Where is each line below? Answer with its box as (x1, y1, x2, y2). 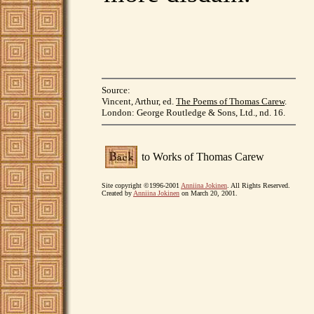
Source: (102, 85, 130, 95)
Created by (102, 189, 133, 197)
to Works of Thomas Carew (142, 151, 264, 163)
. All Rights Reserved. (227, 182, 290, 189)
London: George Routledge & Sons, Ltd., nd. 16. (102, 107, 285, 118)
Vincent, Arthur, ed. (102, 96, 176, 107)
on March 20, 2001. (179, 189, 238, 197)
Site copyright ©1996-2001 (102, 182, 181, 189)
